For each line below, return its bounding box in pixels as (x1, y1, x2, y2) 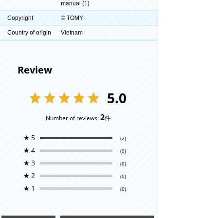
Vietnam (61, 29, 83, 36)
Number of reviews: (45, 113, 100, 122)
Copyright (7, 14, 33, 21)
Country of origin (7, 29, 51, 36)
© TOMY (61, 14, 83, 21)
